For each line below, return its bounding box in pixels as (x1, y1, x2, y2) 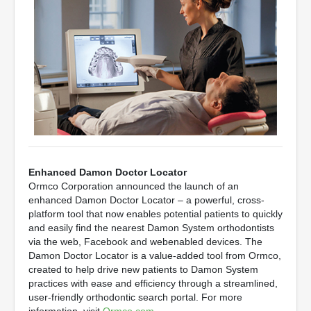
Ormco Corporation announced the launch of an (28, 180, 239, 192)
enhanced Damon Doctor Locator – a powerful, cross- (28, 194, 264, 205)
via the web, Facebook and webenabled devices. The (28, 236, 262, 247)
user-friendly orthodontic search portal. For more (28, 292, 242, 303)
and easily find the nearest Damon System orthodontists (28, 222, 274, 233)
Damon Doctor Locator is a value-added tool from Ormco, (28, 250, 281, 261)
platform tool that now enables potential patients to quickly (28, 208, 283, 219)
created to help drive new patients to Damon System (28, 264, 258, 275)
